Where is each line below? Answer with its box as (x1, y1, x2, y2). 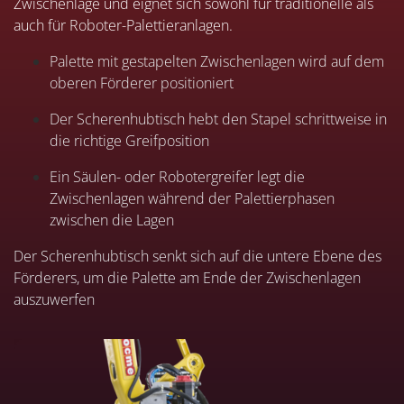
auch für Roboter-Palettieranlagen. (14, 14, 233, 35)
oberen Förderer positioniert (50, 72, 234, 93)
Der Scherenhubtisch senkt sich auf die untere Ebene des (14, 245, 381, 266)
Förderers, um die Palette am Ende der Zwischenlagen (14, 267, 361, 288)
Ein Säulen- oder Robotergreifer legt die (50, 166, 305, 187)
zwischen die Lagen (50, 209, 174, 230)
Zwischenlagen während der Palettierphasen (50, 188, 335, 208)
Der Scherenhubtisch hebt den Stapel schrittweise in (50, 108, 387, 129)
